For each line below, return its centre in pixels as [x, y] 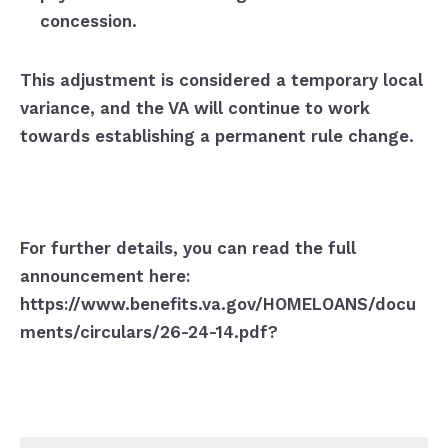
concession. [88, 20]
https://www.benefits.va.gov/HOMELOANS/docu [217, 303]
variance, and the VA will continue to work [194, 107]
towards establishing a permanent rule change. [216, 135]
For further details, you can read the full [187, 247]
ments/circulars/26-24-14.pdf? [148, 331]
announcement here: [104, 275]
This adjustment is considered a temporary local [221, 79]
